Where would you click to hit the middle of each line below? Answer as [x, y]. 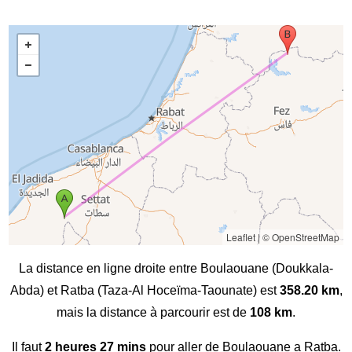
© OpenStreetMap [301, 237]
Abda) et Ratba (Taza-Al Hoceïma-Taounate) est [145, 291]
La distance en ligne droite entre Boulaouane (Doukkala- [176, 269]
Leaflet [240, 237]
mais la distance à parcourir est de [153, 313]
